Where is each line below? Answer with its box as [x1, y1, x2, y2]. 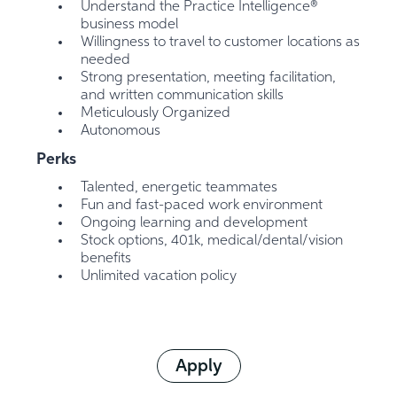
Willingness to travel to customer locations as [81, 35, 361, 51]
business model [81, 18, 179, 33]
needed [81, 53, 131, 68]
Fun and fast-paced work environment [81, 198, 323, 214]
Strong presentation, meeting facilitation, [81, 71, 337, 86]
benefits [81, 252, 132, 267]
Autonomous [81, 124, 165, 139]
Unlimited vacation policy [81, 269, 237, 284]
